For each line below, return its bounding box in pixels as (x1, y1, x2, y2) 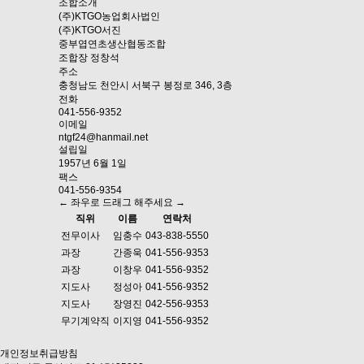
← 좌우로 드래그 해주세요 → (58, 197, 185, 208)
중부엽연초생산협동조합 (58, 38, 166, 50)
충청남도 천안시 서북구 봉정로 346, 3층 (58, 80, 232, 91)
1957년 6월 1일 (58, 158, 127, 169)
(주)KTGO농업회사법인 (58, 11, 160, 22)
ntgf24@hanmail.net (58, 132, 148, 143)
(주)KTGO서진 (58, 24, 121, 36)
